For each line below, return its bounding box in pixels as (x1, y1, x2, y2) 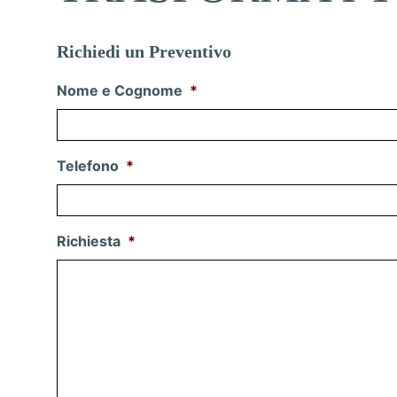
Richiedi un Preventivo (57, 42, 231, 62)
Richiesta (57, 232, 121, 251)
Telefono (57, 157, 119, 175)
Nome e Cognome (57, 82, 183, 100)
